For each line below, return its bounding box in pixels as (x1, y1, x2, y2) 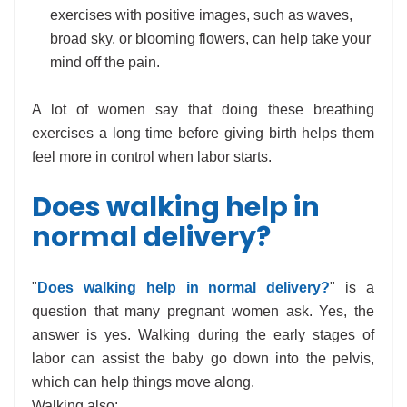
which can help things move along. (32, 374, 254, 391)
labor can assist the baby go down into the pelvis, (32, 351, 374, 367)
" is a (330, 280, 375, 296)
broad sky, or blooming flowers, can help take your (50, 31, 371, 47)
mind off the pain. (50, 55, 160, 71)
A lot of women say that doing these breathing (32, 102, 374, 118)
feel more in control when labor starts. (32, 149, 272, 165)
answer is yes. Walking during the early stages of (32, 327, 374, 343)
